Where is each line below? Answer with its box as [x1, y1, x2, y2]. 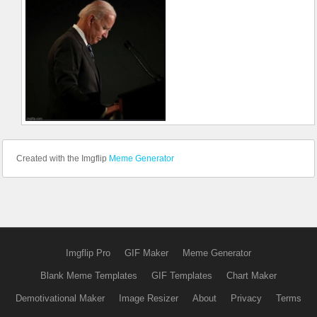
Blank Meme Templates [40, 270, 137, 282]
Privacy [231, 293, 262, 304]
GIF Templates [151, 270, 212, 282]
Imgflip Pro [66, 248, 110, 259]
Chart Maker [226, 270, 277, 282]
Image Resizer [119, 293, 178, 304]
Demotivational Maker [16, 293, 105, 304]
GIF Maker [125, 248, 168, 259]
